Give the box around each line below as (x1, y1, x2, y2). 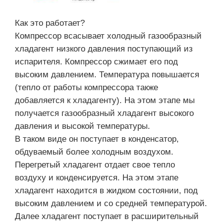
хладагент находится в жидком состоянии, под (15, 185, 198, 195)
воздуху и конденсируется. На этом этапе (15, 172, 178, 182)
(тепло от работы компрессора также (15, 82, 158, 92)
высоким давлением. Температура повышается (15, 69, 199, 79)
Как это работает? (15, 18, 85, 28)
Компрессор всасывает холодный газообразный (15, 31, 202, 41)
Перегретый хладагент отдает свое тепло (15, 160, 175, 169)
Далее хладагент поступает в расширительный (15, 211, 199, 221)
